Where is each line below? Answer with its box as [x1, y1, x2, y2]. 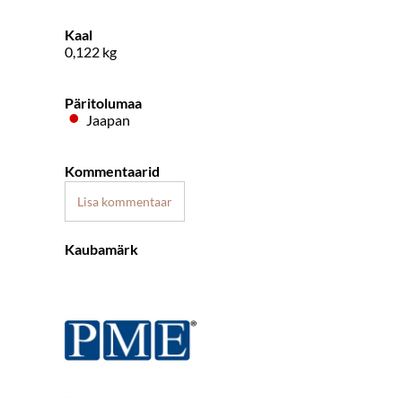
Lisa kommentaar [76, 194, 172, 210]
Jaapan [83, 111, 131, 129]
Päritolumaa [65, 94, 142, 112]
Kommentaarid [65, 162, 160, 180]
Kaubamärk [65, 240, 138, 258]
